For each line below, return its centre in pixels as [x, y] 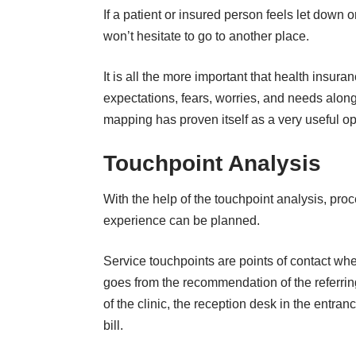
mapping [128, 119]
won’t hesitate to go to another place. [206, 36]
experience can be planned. [182, 221]
